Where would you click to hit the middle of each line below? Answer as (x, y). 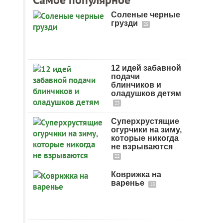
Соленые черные (146, 15)
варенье (129, 183)
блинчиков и (136, 85)
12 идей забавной (146, 68)
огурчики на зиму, (146, 130)
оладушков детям (146, 93)
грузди (125, 23)
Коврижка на (136, 174)
